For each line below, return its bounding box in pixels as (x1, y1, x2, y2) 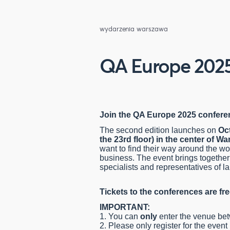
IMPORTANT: (100, 203, 150, 212)
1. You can (100, 212, 140, 221)
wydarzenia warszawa (100, 24, 168, 34)
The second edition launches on (100, 126, 218, 135)
